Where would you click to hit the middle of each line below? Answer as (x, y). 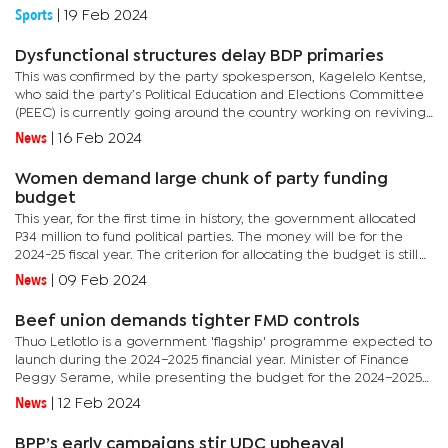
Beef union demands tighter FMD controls (187, 321)
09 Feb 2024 (102, 280)
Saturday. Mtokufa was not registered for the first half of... (194, 8)
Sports (34, 15)
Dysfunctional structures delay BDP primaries (199, 56)
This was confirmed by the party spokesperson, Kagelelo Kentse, (220, 77)
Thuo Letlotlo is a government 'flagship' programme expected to (223, 342)
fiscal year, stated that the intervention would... (162, 396)
